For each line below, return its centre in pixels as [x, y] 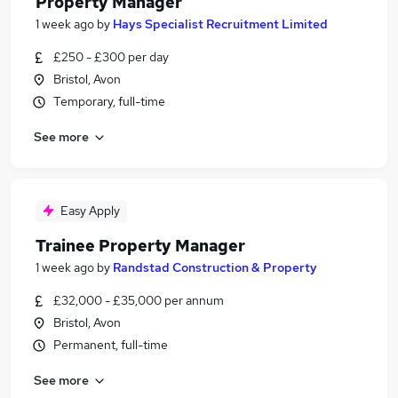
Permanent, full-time [111, 345]
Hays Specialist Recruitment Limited [220, 24]
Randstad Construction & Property [215, 267]
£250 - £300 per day [111, 57]
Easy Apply [90, 211]
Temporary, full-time [109, 101]
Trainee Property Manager [140, 246]
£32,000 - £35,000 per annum [139, 300]
